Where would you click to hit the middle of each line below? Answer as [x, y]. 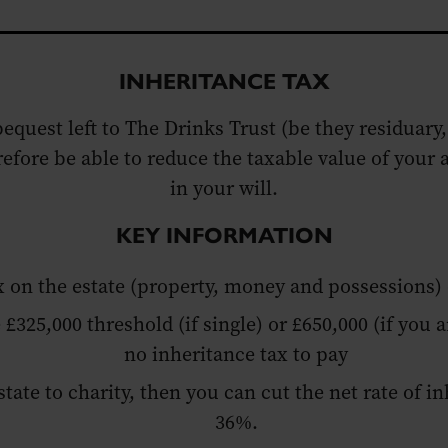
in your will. [224, 189]
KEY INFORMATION [224, 236]
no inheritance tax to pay [236, 355]
